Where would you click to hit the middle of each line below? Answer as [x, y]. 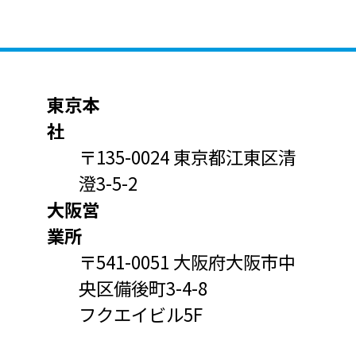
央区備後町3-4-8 [143, 288]
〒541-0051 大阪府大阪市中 [187, 262]
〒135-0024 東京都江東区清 [187, 157]
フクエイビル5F [140, 314]
